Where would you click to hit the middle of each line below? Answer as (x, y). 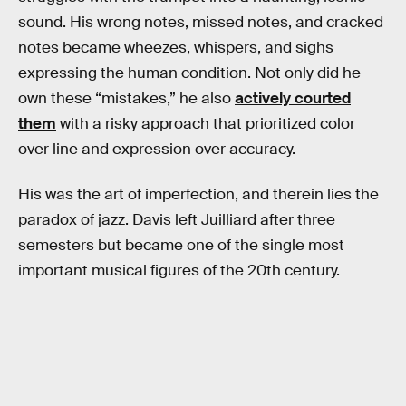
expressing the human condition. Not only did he (189, 73)
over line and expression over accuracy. (157, 149)
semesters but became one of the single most (181, 245)
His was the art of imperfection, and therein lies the (198, 194)
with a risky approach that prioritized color (206, 124)
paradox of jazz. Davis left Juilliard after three (177, 219)
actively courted (293, 98)
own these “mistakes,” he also (126, 98)
